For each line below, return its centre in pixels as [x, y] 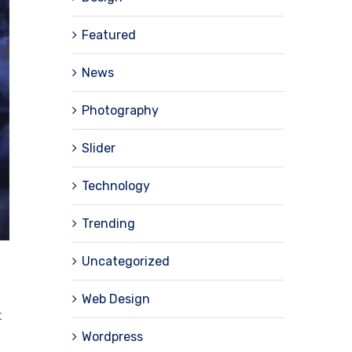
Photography [120, 110]
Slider [98, 148]
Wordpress [112, 336]
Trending [108, 223]
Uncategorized [125, 261]
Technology [115, 185]
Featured [108, 35]
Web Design [115, 299]
